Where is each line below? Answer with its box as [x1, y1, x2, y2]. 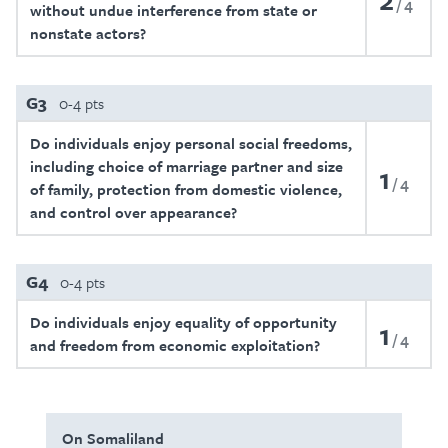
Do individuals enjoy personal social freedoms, [30, 132, 352, 154]
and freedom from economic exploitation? [30, 334, 320, 356]
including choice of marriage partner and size [30, 155, 343, 177]
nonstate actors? [30, 22, 146, 44]
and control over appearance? [30, 201, 237, 223]
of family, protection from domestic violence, [30, 178, 342, 200]
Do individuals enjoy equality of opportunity [30, 311, 337, 333]
